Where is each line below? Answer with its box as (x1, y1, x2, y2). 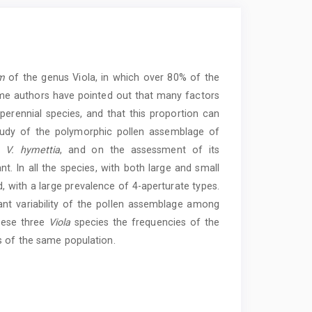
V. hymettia (6, 143, 61, 155)
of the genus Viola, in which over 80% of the (4, 71, 219, 83)
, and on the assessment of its (60, 143, 219, 155)
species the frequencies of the (70, 216, 219, 228)
